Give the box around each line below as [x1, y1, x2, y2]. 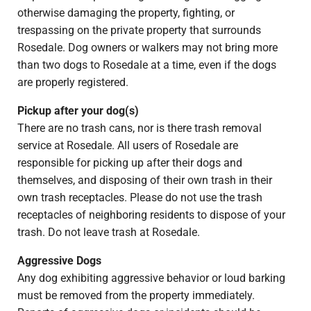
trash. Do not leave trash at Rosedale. [17, 226, 200, 239]
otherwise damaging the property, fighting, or [17, 6, 235, 20]
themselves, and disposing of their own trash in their [17, 174, 272, 187]
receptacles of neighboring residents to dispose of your [17, 208, 285, 222]
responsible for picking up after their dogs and [17, 156, 242, 170]
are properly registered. [17, 76, 128, 90]
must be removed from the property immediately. [17, 289, 255, 303]
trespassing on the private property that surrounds [17, 24, 261, 37]
